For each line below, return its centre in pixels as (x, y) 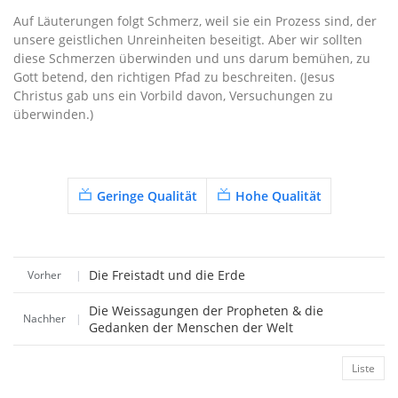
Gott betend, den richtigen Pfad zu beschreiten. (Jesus (174, 77)
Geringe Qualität (147, 196)
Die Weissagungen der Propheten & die (206, 310)
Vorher (44, 275)
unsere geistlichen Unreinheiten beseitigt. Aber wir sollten (188, 40)
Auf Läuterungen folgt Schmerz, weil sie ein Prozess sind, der (195, 21)
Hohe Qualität (279, 196)
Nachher (44, 318)
